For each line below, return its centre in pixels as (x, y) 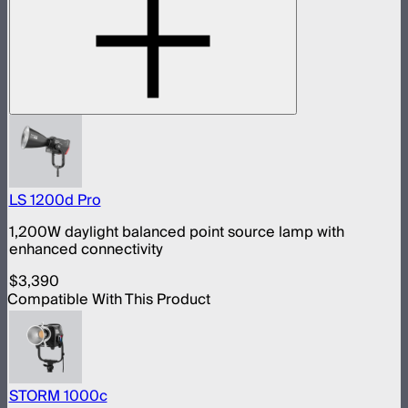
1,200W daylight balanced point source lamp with (176, 232)
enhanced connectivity (86, 249)
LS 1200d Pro (55, 200)
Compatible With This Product (109, 300)
